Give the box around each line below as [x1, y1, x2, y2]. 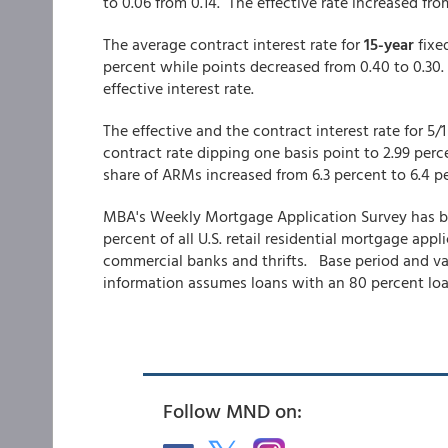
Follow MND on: [163, 395, 302, 425]
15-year [364, 32, 414, 56]
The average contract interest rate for [103, 32, 364, 56]
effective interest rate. [103, 76, 254, 100]
